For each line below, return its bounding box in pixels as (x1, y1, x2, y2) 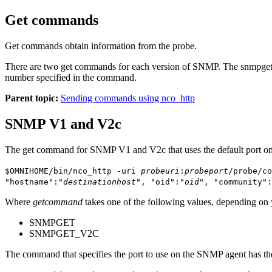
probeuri (141, 166, 180, 175)
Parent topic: (5, 92, 58, 103)
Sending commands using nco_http (61, 92, 195, 103)
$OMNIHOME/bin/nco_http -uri (5, 166, 141, 175)
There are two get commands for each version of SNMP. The (5, 61, 240, 72)
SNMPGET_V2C (29, 228, 99, 239)
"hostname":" (5, 177, 63, 186)
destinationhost (63, 177, 136, 186)
